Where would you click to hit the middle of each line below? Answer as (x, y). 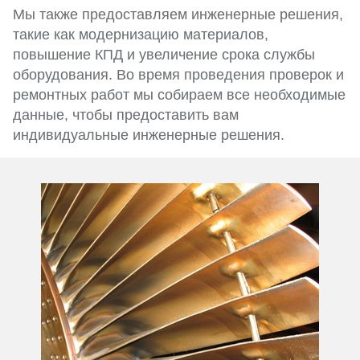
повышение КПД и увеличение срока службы (164, 55)
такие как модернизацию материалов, (141, 35)
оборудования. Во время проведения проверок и (178, 75)
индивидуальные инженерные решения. (149, 135)
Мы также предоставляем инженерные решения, (178, 15)
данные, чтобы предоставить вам (126, 115)
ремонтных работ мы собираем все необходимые (179, 95)
